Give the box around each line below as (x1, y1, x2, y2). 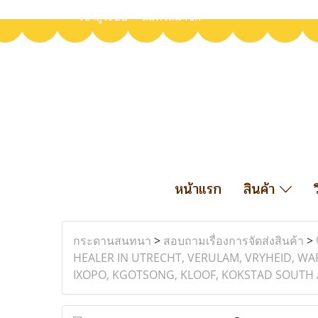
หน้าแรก (174, 178, 221, 200)
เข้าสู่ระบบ (79, 11, 128, 23)
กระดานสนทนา (73, 233, 151, 248)
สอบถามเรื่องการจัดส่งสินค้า (163, 233, 304, 248)
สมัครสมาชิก (142, 11, 201, 23)
